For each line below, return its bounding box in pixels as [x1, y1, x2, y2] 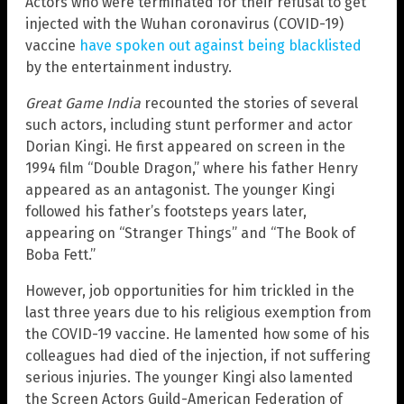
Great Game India [25, 95, 141, 113]
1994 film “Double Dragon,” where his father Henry [25, 160, 358, 178]
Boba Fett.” [25, 246, 96, 264]
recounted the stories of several [141, 95, 358, 113]
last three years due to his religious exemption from [25, 304, 372, 322]
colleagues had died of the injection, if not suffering [25, 347, 371, 365]
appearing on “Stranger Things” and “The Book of [25, 225, 355, 243]
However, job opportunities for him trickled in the [25, 282, 354, 300]
